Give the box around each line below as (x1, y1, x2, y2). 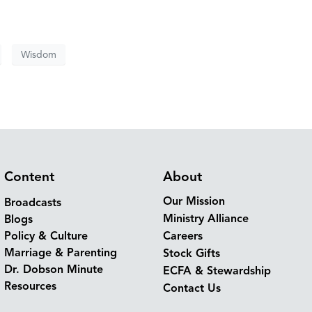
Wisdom (21, 48, 56, 61)
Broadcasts (4, 196, 61, 210)
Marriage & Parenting (4, 246, 117, 260)
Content (4, 169, 54, 186)
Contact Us (163, 281, 221, 296)
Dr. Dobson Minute (4, 263, 103, 277)
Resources (4, 279, 56, 294)
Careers (163, 229, 203, 244)
